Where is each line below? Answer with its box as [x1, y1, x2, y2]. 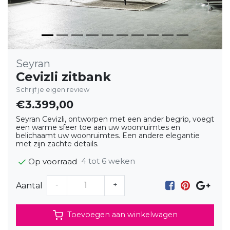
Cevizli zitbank [16, 69, 111, 84]
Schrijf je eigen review [16, 86, 89, 93]
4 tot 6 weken [81, 156, 135, 166]
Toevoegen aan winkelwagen [67, 210, 178, 220]
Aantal [16, 180, 43, 190]
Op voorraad [28, 156, 77, 166]
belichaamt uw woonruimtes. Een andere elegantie [16, 131, 200, 140]
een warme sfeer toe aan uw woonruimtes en [16, 123, 180, 132]
